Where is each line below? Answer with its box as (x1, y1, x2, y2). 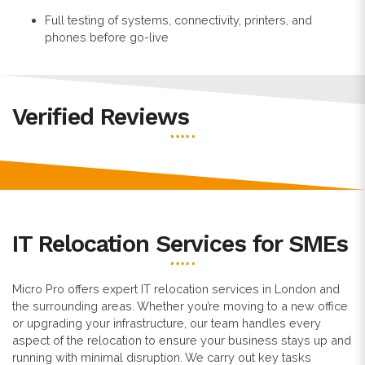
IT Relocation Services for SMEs (12, 230, 349, 258)
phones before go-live (45, 29, 169, 44)
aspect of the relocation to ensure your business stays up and (12, 332, 351, 347)
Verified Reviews (12, 102, 189, 130)
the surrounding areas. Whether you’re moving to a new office (12, 298, 348, 313)
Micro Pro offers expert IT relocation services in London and (12, 281, 340, 296)
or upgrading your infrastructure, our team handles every (12, 315, 321, 330)
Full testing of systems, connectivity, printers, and (45, 12, 312, 27)
